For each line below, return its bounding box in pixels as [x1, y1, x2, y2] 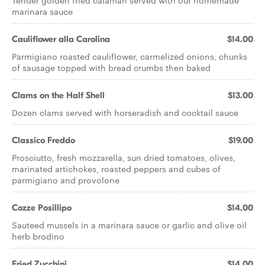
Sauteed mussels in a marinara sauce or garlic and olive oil [12, 219, 247, 231]
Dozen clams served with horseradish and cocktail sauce [12, 106, 238, 118]
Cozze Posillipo [12, 202, 72, 213]
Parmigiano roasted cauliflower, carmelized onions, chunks [12, 50, 247, 62]
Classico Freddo [12, 135, 75, 146]
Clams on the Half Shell [12, 90, 105, 101]
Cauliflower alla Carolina [12, 34, 110, 44]
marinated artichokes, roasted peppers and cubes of [12, 163, 221, 174]
